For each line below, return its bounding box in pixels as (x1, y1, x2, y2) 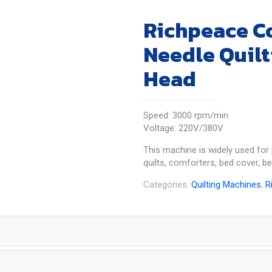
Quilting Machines (191, 179, 261, 190)
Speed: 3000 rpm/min (143, 110, 228, 121)
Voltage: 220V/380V (143, 123, 223, 134)
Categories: (143, 179, 191, 190)
